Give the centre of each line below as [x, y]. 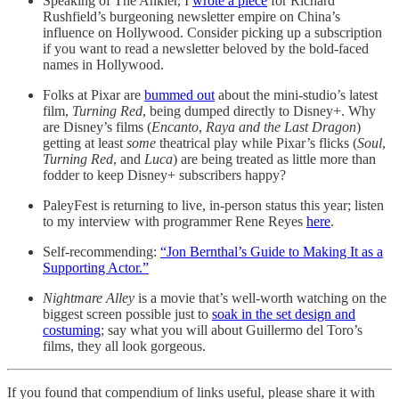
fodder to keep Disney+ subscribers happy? [164, 175]
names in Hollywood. [103, 65]
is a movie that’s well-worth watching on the [262, 298]
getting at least [85, 143]
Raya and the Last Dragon [281, 127]
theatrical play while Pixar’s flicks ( [256, 143]
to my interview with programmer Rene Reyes [175, 221]
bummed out [179, 95]
